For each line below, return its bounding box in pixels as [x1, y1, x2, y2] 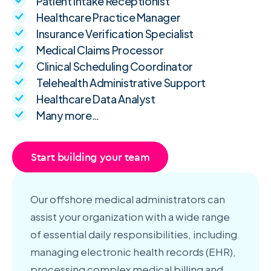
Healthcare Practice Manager [36, 10, 181, 25]
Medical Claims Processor [36, 43, 164, 57]
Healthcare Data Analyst [36, 92, 155, 106]
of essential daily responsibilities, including [30, 227, 237, 241]
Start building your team [31, 150, 150, 165]
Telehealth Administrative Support [36, 76, 206, 90]
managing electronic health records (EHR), [30, 245, 236, 259]
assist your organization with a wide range [30, 210, 230, 224]
